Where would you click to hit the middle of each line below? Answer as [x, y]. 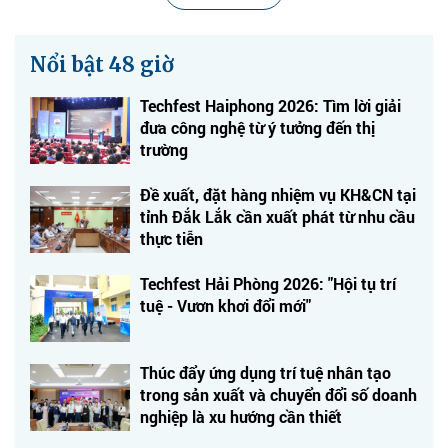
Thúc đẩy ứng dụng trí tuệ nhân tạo [265, 372]
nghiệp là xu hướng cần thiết [241, 416]
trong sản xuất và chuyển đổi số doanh [278, 394]
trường [164, 149]
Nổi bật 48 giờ [102, 64]
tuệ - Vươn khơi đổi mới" [225, 305]
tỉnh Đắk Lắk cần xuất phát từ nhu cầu [277, 216]
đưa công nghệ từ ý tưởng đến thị [257, 127]
